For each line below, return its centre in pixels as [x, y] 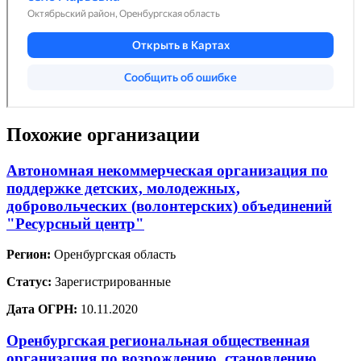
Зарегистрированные [111, 282]
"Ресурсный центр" [75, 223]
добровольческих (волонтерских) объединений [169, 205]
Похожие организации [103, 134]
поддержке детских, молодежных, [123, 188]
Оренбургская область [113, 255]
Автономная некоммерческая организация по [167, 170]
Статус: [29, 282]
